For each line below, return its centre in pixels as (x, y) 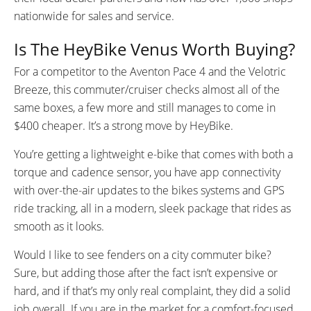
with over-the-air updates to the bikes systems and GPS (149, 190)
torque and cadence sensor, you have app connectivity (147, 172)
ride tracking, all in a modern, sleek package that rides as (152, 208)
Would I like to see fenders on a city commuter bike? (143, 254)
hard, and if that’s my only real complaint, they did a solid (152, 291)
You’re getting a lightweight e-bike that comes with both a (153, 154)
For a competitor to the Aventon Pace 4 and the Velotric (150, 71)
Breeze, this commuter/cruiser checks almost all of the (147, 89)
